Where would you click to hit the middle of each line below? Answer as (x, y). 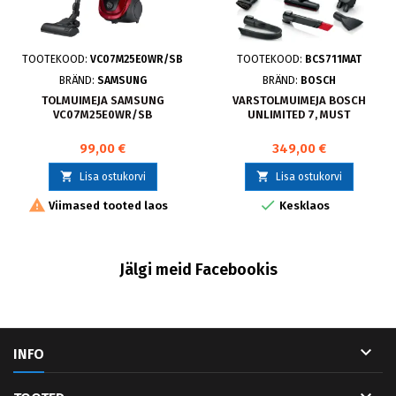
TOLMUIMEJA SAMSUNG (103, 100)
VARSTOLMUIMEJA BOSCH (299, 100)
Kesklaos (303, 206)
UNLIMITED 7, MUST (299, 114)
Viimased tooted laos (107, 206)
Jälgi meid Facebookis (198, 270)
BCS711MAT (333, 59)
